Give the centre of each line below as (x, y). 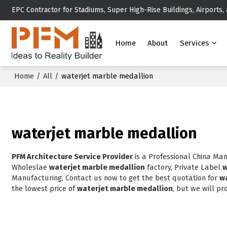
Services (194, 43)
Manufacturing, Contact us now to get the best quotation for (116, 178)
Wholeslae (31, 167)
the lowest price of (45, 189)
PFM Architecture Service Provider (72, 157)
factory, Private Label (184, 167)
